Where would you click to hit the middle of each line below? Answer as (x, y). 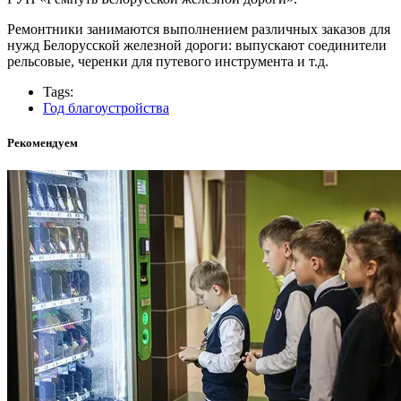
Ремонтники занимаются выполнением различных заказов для (199, 29)
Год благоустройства (106, 107)
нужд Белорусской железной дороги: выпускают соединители (197, 45)
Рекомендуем (43, 143)
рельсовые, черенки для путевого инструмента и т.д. (168, 61)
